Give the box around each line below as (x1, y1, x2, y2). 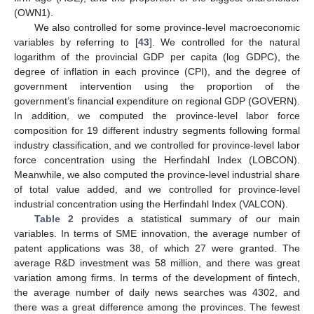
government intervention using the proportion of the (14, 81, 300, 93)
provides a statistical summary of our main (74, 213, 301, 225)
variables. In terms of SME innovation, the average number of (14, 228, 300, 240)
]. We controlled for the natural (149, 36, 301, 48)
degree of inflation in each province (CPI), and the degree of (14, 66, 300, 78)
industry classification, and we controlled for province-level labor (14, 139, 300, 151)
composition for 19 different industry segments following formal (14, 125, 300, 137)
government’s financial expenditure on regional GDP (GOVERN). (14, 95, 300, 107)
